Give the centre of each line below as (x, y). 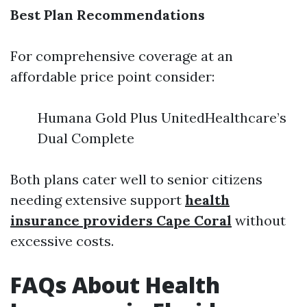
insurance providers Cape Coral (121, 220)
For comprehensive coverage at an (122, 56)
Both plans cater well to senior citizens (136, 179)
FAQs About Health (115, 285)
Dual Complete (86, 138)
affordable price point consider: (112, 76)
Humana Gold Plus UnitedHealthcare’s (162, 118)
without (259, 220)
